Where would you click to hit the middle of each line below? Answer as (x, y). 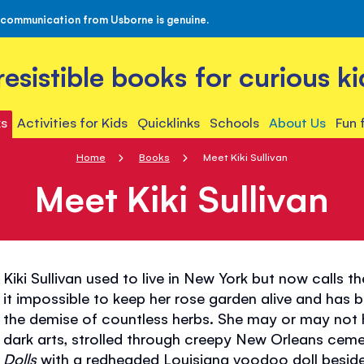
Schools (235, 122)
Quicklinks (169, 122)
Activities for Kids (72, 122)
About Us (298, 122)
